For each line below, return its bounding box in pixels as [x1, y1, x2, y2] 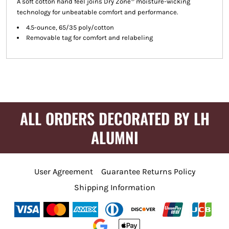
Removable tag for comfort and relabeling [26, 33, 153, 41]
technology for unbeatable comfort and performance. [16, 8, 178, 16]
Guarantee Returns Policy [101, 166, 195, 176]
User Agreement [34, 166, 93, 176]
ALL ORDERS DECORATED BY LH [19, 106, 210, 130]
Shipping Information [74, 182, 155, 192]
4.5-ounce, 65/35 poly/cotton [26, 23, 114, 31]
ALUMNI [90, 125, 139, 149]
